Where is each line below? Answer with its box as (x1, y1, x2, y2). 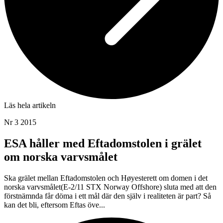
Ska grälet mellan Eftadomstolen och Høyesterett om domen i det (4, 174, 208, 183)
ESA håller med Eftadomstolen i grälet (4, 137, 202, 150)
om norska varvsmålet (4, 150, 117, 164)
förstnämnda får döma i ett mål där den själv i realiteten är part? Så (4, 192, 211, 201)
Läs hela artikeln (4, 101, 56, 110)
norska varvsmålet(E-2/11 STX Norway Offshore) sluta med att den (4, 183, 217, 192)
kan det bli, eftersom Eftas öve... (4, 201, 105, 210)
